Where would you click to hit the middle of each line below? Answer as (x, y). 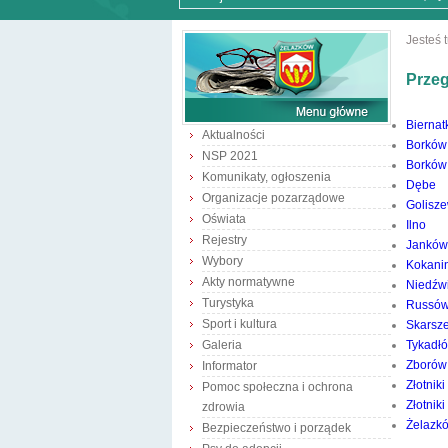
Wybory (222, 261)
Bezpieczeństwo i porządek (276, 428)
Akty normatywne (248, 282)
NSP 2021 (230, 156)
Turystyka (228, 303)
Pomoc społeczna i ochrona (277, 387)
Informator (229, 366)
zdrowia (223, 407)
